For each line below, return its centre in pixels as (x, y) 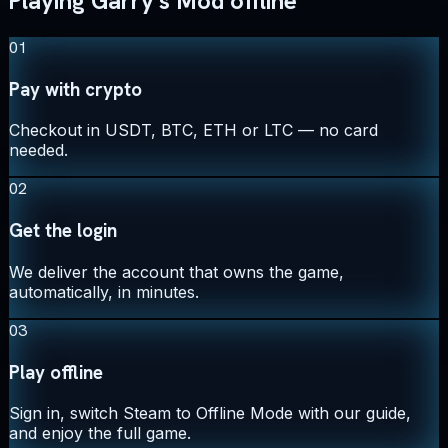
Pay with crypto (75, 89)
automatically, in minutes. (104, 291)
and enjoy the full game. (100, 433)
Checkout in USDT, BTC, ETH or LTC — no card (193, 130)
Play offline (56, 372)
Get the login (63, 231)
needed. (38, 150)
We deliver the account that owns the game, (176, 271)
